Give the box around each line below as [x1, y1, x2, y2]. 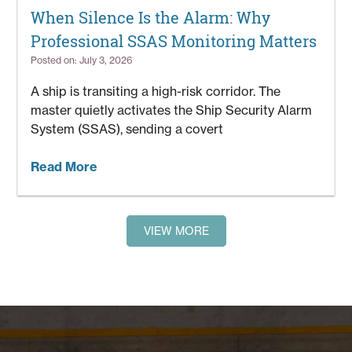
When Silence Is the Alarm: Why [31, 7, 271, 29]
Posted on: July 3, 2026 [31, 54, 134, 67]
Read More [31, 159, 98, 175]
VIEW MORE [143, 224, 209, 239]
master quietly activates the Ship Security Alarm [31, 102, 313, 119]
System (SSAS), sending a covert [31, 121, 224, 137]
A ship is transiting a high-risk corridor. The [31, 83, 281, 100]
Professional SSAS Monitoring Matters [31, 31, 317, 53]
